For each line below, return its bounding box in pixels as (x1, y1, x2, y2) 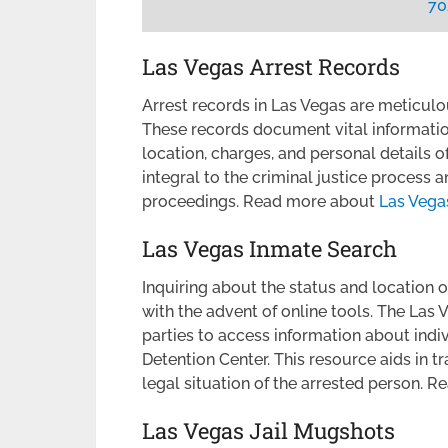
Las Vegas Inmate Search (142, 234, 397, 263)
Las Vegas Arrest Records (142, 52, 400, 81)
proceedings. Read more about (142, 192, 379, 211)
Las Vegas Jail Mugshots (142, 416, 395, 445)
